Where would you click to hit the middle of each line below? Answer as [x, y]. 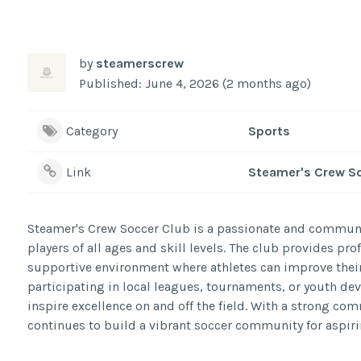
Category [91, 131]
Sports [269, 131]
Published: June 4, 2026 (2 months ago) [195, 83]
